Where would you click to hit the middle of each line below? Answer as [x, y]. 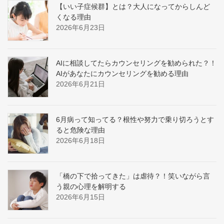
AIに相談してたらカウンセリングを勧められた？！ [136, 63]
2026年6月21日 [80, 84]
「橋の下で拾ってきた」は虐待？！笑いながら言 [133, 176]
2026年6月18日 [80, 140]
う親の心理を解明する [91, 186]
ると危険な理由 [80, 130]
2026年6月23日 [80, 27]
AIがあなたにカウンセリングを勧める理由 [122, 73]
